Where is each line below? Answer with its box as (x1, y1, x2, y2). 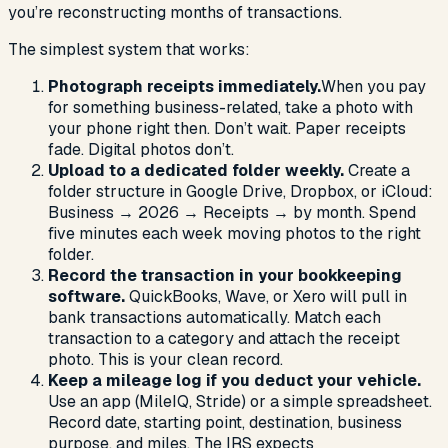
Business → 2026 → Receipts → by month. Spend (48, 202, 416, 224)
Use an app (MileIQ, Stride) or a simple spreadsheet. (48, 391, 432, 413)
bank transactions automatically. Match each (48, 307, 381, 329)
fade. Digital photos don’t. (48, 139, 234, 161)
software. (48, 286, 125, 308)
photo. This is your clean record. (48, 349, 283, 371)
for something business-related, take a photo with (48, 97, 413, 119)
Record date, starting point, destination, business (48, 412, 402, 434)
